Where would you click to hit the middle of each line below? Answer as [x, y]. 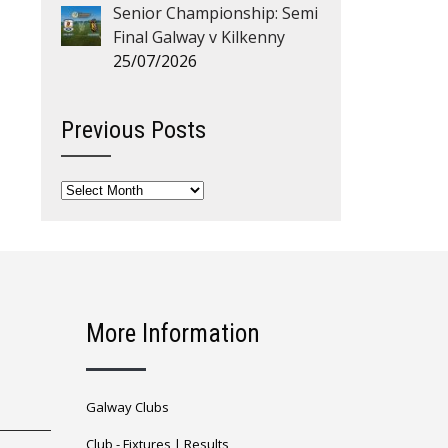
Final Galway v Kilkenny [199, 36]
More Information [173, 333]
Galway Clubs [128, 406]
